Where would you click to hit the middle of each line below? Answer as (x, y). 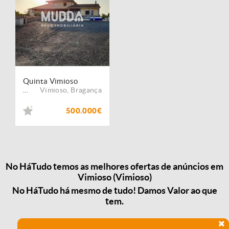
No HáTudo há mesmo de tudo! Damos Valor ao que (114, 190)
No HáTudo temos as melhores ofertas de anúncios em (114, 167)
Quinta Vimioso (51, 81)
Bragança (86, 90)
